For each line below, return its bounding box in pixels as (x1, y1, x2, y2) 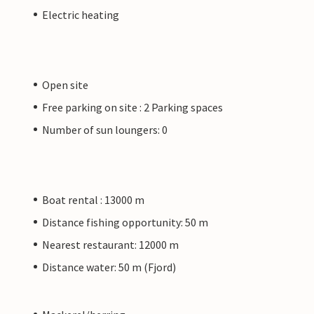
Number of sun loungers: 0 (42, 122, 168, 137)
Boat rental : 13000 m (42, 192, 144, 207)
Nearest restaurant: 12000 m (42, 237, 179, 252)
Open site (42, 77, 88, 92)
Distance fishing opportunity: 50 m (42, 214, 208, 229)
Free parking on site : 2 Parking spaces (42, 100, 223, 114)
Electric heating (42, 7, 119, 22)
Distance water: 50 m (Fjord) (42, 259, 176, 274)
